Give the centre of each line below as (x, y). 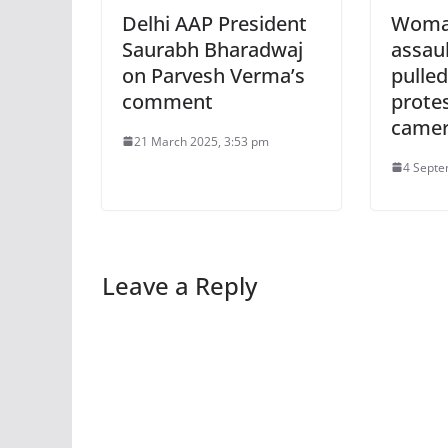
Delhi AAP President (214, 23)
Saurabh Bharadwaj (212, 49)
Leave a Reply (179, 285)
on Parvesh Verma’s (213, 75)
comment (167, 101)
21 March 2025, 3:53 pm (201, 141)
